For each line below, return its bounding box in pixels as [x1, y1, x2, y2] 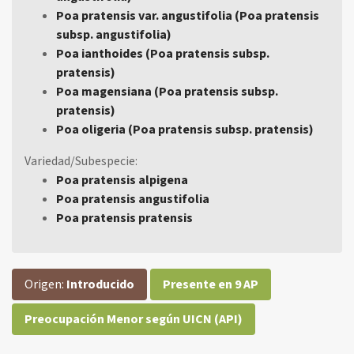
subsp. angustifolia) [56, 26, 171, 44]
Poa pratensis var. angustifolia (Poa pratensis [56, 7, 319, 25]
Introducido [66, 276, 134, 294]
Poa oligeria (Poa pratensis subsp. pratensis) [56, 121, 314, 139]
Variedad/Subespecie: [24, 153, 137, 171]
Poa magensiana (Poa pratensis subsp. [56, 83, 278, 101]
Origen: [24, 276, 66, 294]
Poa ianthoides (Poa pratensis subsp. [56, 45, 269, 63]
